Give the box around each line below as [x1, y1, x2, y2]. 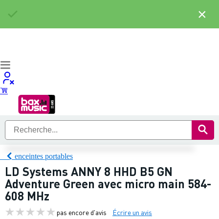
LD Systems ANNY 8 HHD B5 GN [5, 164, 173, 179]
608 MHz [5, 188, 49, 203]
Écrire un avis [112, 207, 152, 217]
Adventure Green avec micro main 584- [5, 176, 211, 191]
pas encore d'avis [57, 207, 107, 217]
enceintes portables [15, 152, 73, 160]
